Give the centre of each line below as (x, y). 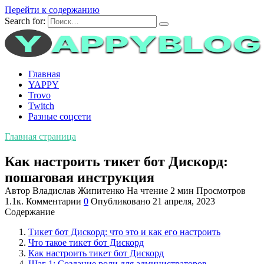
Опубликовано (121, 201)
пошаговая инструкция (80, 177)
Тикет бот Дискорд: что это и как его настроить (124, 232)
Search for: (25, 21)
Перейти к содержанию (52, 10)
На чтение (147, 190)
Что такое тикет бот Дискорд (86, 242)
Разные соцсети (60, 116)
